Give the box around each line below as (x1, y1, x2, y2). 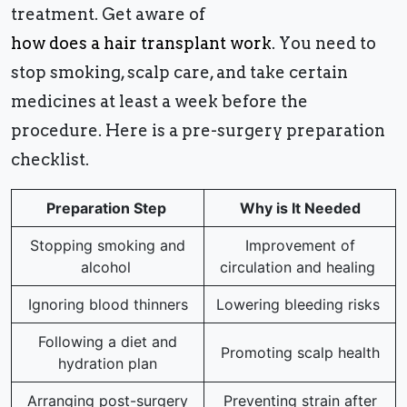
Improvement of (244, 236, 355, 255)
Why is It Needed (239, 199, 361, 218)
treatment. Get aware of (11, 5, 205, 25)
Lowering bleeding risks (215, 295, 384, 314)
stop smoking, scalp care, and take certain (11, 63, 348, 83)
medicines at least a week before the (11, 92, 308, 112)
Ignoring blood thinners (27, 295, 188, 314)
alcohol (80, 258, 135, 277)
